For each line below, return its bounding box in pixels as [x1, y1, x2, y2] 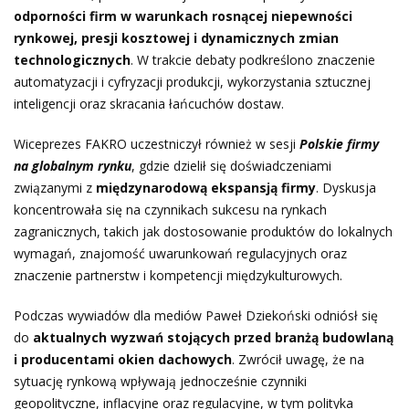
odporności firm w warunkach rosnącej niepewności [14, 7, 352, 26]
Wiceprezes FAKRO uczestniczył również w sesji [14, 135, 299, 153]
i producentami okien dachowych [14, 351, 232, 369]
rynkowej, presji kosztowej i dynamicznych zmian [14, 29, 339, 47]
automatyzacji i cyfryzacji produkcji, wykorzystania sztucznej [14, 73, 371, 91]
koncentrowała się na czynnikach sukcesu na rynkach [14, 201, 327, 219]
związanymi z [14, 179, 96, 197]
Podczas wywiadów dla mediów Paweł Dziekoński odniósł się [14, 307, 378, 325]
